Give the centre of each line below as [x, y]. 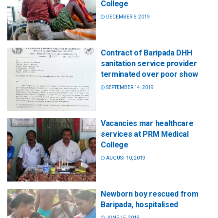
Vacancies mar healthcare [147, 123]
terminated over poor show [149, 74]
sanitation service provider [149, 63]
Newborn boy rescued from [150, 194]
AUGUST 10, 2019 [125, 158]
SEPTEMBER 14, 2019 [129, 87]
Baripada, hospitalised [139, 205]
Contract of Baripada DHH [146, 53]
